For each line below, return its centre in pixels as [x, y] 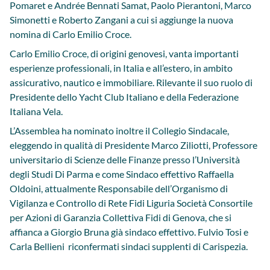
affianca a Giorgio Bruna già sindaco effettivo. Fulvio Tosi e [129, 232]
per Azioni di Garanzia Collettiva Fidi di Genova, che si [121, 217]
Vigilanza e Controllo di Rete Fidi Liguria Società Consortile [131, 203]
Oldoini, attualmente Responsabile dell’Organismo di [119, 188]
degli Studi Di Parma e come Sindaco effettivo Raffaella [122, 174]
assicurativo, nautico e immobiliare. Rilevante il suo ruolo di [131, 82]
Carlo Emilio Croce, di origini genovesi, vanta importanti [124, 53]
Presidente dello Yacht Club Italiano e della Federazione [124, 97]
